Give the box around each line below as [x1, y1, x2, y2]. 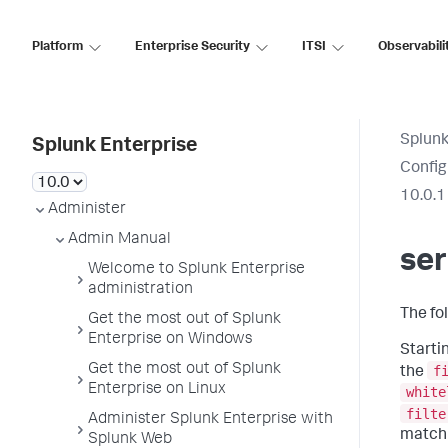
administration [88, 282, 193, 298]
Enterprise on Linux [88, 382, 226, 398]
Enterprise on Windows [88, 332, 252, 348]
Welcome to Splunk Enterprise [88, 262, 305, 278]
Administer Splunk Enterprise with [88, 412, 333, 428]
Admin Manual [68, 232, 171, 248]
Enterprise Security [135, 40, 250, 54]
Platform [32, 40, 83, 54]
